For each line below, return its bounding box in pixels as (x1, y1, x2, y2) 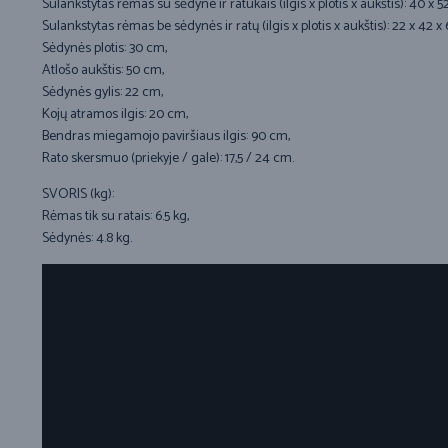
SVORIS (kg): (42, 183, 114, 207)
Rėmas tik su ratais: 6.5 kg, (42, 205, 189, 229)
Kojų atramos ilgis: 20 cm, (42, 103, 188, 127)
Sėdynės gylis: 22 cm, (42, 81, 163, 105)
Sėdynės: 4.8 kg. (42, 227, 132, 251)
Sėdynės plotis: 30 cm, (42, 37, 167, 61)
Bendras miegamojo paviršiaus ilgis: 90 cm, (42, 125, 290, 149)
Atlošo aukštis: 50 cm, (42, 59, 164, 83)
